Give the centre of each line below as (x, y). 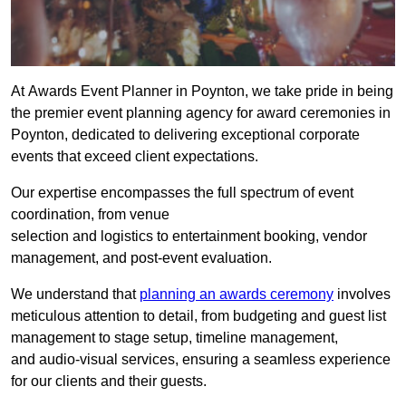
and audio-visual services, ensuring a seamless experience (201, 360)
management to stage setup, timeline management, (174, 338)
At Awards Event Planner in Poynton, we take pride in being (202, 92)
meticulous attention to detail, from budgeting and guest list (198, 316)
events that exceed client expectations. (135, 157)
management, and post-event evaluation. (141, 258)
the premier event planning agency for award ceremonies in (201, 113)
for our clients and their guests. (109, 382)
